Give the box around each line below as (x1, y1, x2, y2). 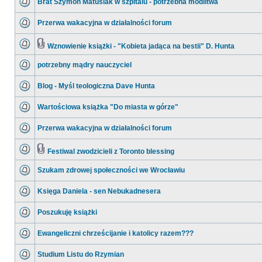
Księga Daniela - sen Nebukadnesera (37, 187, 161, 195)
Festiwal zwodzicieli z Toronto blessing (47, 147, 174, 156)
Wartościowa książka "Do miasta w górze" (37, 103, 178, 111)
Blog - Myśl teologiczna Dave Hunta (37, 82, 155, 90)
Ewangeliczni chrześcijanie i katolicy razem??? (37, 229, 194, 237)
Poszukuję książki (37, 208, 97, 216)
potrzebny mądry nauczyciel (37, 61, 132, 69)
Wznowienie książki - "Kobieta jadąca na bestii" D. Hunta (47, 42, 235, 50)
